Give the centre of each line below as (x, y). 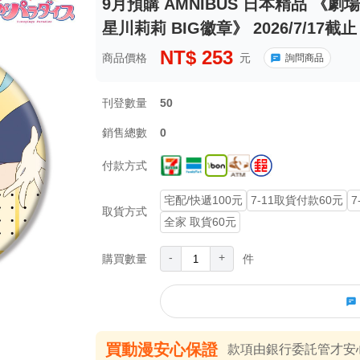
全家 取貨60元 (200, 222)
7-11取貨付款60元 (297, 200)
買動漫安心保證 (161, 350)
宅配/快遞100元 (203, 200)
